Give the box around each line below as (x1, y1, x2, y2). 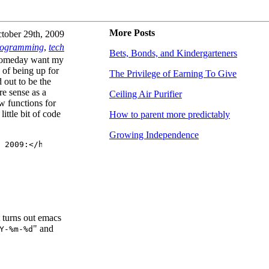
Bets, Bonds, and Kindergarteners (109, 48, 237, 58)
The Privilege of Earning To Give (109, 68, 237, 79)
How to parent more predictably (109, 109, 230, 119)
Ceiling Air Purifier (109, 89, 182, 99)
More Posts (109, 28, 155, 38)
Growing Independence (109, 130, 199, 140)
